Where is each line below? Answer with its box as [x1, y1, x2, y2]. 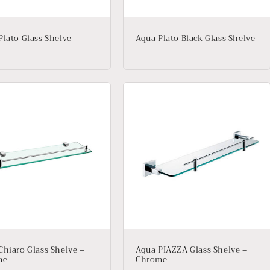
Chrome [136, 253, 168, 266]
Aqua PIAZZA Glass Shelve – [136, 243, 248, 257]
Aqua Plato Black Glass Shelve [136, 31, 256, 45]
